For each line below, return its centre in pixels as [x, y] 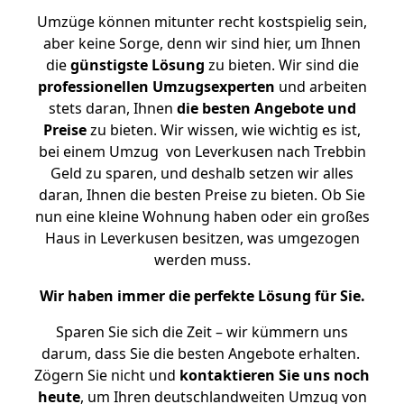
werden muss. [202, 260]
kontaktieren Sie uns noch [275, 375]
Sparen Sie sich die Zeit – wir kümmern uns [202, 332]
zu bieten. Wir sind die [281, 65]
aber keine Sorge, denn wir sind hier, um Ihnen [202, 43]
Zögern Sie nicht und [107, 375]
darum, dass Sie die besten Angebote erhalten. [202, 353]
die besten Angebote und [266, 108]
